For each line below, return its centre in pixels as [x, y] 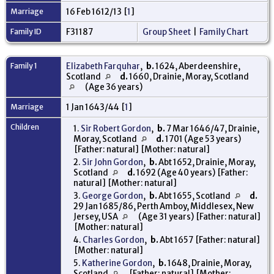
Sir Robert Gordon [116, 128]
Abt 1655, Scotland [194, 196]
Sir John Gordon [113, 162]
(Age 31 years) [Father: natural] [199, 217]
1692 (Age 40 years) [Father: [192, 172]
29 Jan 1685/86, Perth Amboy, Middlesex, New [164, 206]
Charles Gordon [113, 240]
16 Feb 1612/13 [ [97, 12]
